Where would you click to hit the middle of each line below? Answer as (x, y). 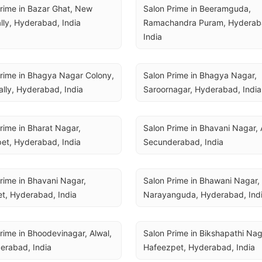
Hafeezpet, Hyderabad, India (199, 247)
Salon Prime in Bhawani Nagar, (201, 180)
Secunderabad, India (183, 142)
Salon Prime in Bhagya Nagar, (200, 75)
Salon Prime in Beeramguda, (197, 8)
